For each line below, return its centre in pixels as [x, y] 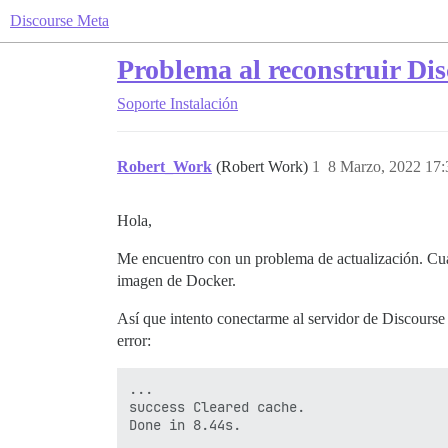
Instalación [204, 103]
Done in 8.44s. [185, 425]
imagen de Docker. [176, 280]
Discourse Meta [59, 20]
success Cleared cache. [217, 407]
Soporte [141, 103]
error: [134, 340]
